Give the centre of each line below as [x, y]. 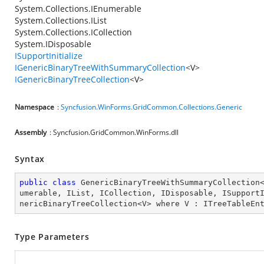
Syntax [30, 159]
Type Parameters [52, 237]
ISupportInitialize [49, 56]
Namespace [34, 107]
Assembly [31, 132]
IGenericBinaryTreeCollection [72, 79]
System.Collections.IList [61, 20]
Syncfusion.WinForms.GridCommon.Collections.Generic [151, 107]
